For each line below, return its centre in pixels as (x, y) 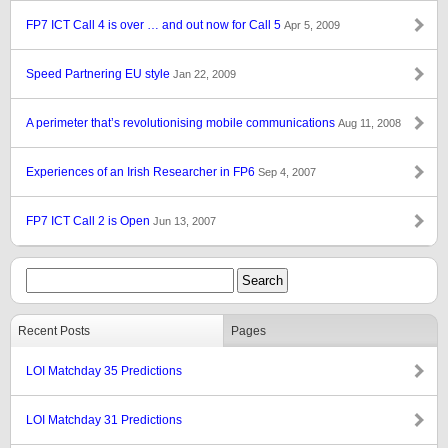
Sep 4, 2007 (287, 172)
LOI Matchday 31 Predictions (104, 420)
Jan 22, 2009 (204, 74)
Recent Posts (54, 331)
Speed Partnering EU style (99, 74)
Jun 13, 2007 (184, 221)
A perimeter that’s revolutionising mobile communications (182, 123)
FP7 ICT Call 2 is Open (89, 221)
